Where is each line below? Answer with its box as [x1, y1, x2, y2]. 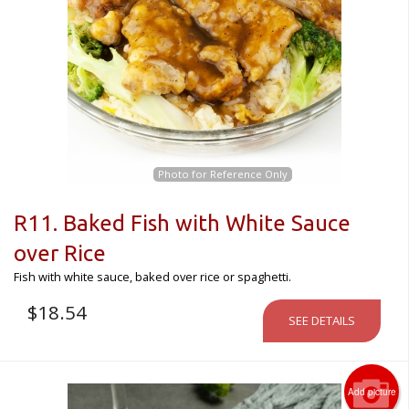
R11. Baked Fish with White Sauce [14, 210, 351, 236]
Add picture [347, 384, 396, 398]
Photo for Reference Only [157, 166, 288, 181]
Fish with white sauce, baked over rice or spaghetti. [14, 267, 291, 285]
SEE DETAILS [288, 311, 355, 329]
